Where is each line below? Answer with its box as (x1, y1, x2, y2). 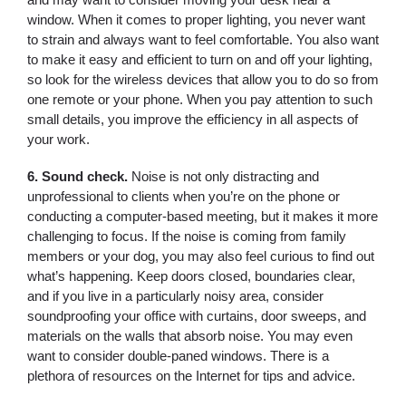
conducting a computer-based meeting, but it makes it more (27, 208, 378, 224)
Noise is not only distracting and (128, 169, 319, 184)
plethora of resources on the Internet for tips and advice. (27, 368, 355, 383)
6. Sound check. (27, 169, 128, 184)
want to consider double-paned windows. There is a (27, 348, 329, 363)
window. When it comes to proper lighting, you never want (27, 12, 365, 27)
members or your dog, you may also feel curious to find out (27, 248, 374, 264)
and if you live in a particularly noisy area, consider (27, 288, 324, 304)
